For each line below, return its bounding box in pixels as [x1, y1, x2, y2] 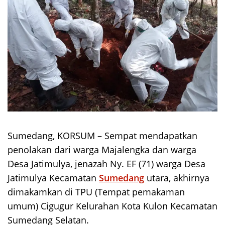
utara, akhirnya [144, 171, 209, 184]
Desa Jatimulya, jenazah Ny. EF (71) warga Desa [8, 157, 205, 170]
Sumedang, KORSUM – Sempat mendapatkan [8, 129, 197, 142]
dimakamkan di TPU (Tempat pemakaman [8, 185, 185, 198]
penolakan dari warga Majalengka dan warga [8, 143, 196, 156]
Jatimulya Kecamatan [8, 171, 99, 184]
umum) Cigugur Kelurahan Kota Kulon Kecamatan [8, 199, 217, 212]
